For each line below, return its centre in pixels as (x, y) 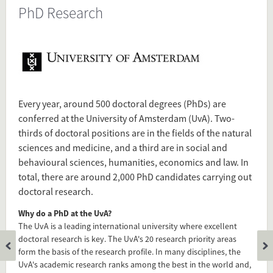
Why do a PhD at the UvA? (65, 213)
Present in (233, 11)
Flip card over (142, 164)
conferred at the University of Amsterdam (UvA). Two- (126, 118)
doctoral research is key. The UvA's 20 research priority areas (127, 239)
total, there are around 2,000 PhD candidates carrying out (135, 177)
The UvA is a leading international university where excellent (128, 226)
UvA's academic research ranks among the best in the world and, (135, 264)
